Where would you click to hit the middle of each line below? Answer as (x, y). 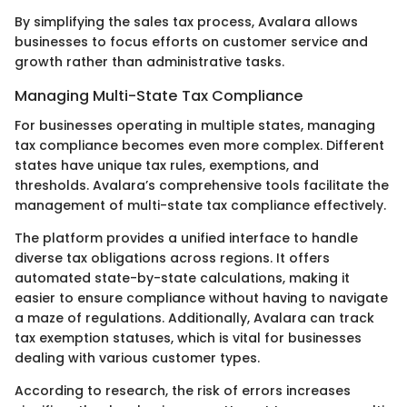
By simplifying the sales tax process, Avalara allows (186, 22)
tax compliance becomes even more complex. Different (199, 145)
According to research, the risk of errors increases (183, 390)
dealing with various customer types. (137, 357)
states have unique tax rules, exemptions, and (167, 165)
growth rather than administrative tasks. (149, 62)
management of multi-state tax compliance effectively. (200, 205)
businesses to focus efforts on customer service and (191, 42)
